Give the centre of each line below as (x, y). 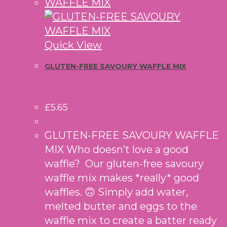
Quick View (73, 45)
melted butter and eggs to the (121, 206)
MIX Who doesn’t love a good (117, 149)
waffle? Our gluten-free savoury (124, 163)
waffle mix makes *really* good (122, 178)
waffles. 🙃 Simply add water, (116, 192)
